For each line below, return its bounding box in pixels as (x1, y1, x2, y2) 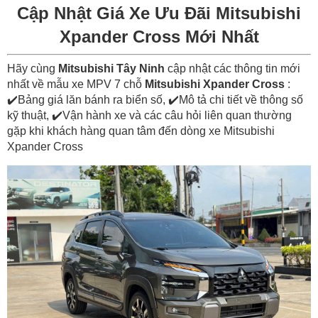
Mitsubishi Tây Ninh (58, 62, 165, 75)
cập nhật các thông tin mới (165, 62, 300, 75)
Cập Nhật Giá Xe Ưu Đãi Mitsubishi (17, 3, 301, 23)
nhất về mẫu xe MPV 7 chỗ (7, 77, 145, 90)
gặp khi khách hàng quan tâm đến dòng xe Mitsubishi (7, 124, 275, 137)
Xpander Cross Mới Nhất (59, 26, 259, 46)
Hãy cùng (7, 62, 58, 75)
